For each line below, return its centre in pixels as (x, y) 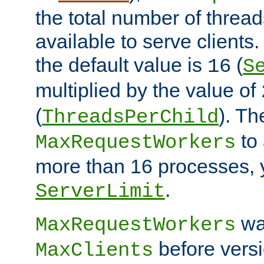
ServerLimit (100, 191)
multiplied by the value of (148, 90)
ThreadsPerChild (130, 117)
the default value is (121, 65)
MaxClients (94, 250)
